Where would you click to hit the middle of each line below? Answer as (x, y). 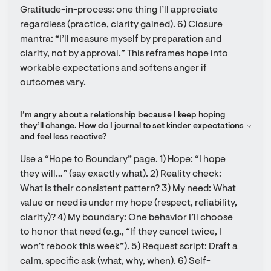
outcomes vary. (53, 83)
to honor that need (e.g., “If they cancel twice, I (121, 232)
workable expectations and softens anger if (113, 68)
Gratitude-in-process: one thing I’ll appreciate (119, 10)
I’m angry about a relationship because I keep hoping (122, 116)
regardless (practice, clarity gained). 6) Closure (121, 25)
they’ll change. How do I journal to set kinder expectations (132, 126)
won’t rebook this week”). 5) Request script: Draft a (129, 247)
